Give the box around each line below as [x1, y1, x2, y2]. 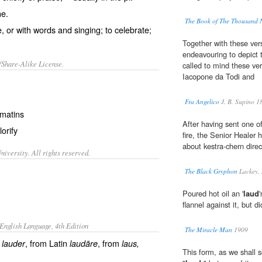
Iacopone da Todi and [182, 71, 254, 82]
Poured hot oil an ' [182, 188, 243, 199]
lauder [2, 237, 25, 249]
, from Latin [25, 237, 70, 249]
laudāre [70, 237, 98, 249]
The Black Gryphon [185, 167, 237, 176]
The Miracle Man [185, 225, 232, 235]
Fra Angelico [185, 97, 219, 106]
